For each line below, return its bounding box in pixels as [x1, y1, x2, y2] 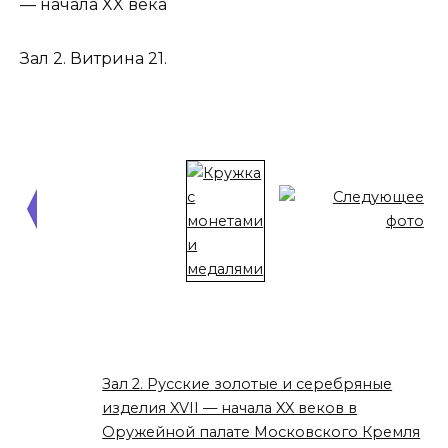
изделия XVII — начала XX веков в [102, 399, 358, 418]
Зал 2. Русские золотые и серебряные [102, 375, 393, 394]
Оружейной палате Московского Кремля [102, 423, 421, 442]
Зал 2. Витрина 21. [20, 48, 167, 68]
